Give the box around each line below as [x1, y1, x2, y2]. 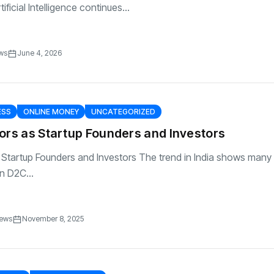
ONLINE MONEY [23, 107, 79, 116]
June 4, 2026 [17, 48, 62, 57]
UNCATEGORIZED [91, 107, 155, 116]
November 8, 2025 [22, 214, 84, 223]
